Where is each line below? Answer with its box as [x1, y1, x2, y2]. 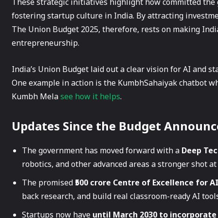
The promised [22, 177, 75, 188]
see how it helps [60, 91, 120, 102]
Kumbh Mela [12, 91, 60, 102]
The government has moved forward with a [22, 145, 182, 156]
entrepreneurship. [12, 37, 79, 48]
